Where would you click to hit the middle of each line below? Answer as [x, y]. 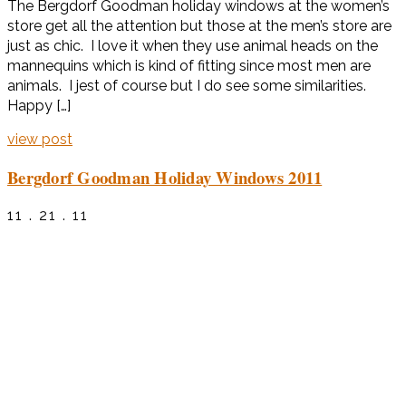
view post [40, 140]
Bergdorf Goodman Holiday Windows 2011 [165, 177]
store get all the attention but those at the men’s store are [199, 26]
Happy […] [39, 106]
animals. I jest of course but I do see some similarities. [188, 86]
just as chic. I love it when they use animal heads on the [193, 46]
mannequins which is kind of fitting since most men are [189, 66]
